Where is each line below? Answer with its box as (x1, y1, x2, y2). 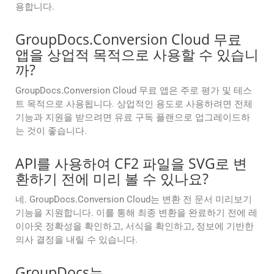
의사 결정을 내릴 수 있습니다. (15, 234, 138, 246)
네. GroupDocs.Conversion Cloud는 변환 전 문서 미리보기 (15, 194, 252, 206)
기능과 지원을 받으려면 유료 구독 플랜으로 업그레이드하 (15, 112, 250, 124)
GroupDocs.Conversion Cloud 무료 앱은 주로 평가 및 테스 (15, 85, 252, 97)
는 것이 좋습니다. (15, 125, 87, 137)
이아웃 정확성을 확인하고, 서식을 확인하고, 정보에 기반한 (15, 221, 254, 232)
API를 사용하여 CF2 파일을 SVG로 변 (15, 154, 247, 174)
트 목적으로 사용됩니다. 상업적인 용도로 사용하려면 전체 (15, 98, 253, 110)
